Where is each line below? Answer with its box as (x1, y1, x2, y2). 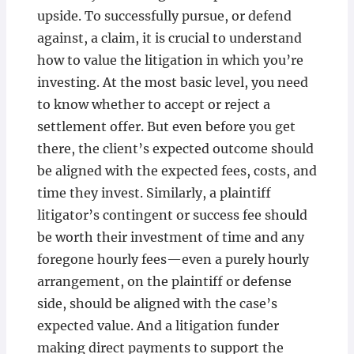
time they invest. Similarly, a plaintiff (36, 185, 271, 201)
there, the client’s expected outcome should (36, 141, 314, 156)
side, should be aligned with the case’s (36, 296, 277, 311)
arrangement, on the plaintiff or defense (36, 273, 292, 289)
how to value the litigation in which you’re (36, 52, 303, 68)
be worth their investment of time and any (36, 229, 304, 245)
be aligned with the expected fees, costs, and (36, 163, 317, 179)
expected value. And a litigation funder (36, 318, 279, 333)
